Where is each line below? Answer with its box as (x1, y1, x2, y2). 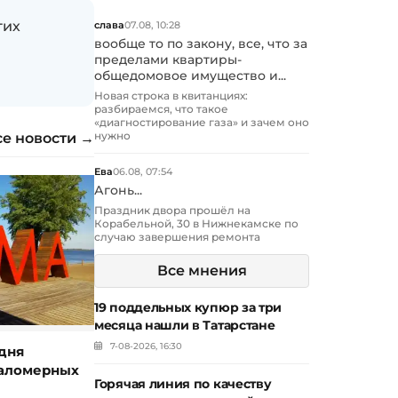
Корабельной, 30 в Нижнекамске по (94, 217, 298, 231)
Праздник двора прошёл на (94, 203, 251, 218)
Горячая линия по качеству (94, 376, 272, 393)
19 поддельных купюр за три (94, 299, 283, 316)
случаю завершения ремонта (94, 230, 260, 244)
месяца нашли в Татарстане (94, 317, 275, 334)
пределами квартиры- (94, 52, 242, 68)
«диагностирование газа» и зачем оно (94, 115, 309, 130)
